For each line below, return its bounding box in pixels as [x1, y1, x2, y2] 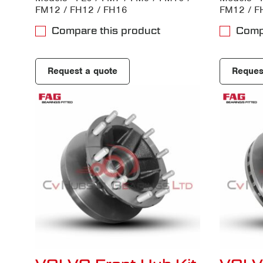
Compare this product [52, 25, 160, 36]
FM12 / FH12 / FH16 [35, 3, 127, 16]
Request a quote [48, 65, 117, 77]
